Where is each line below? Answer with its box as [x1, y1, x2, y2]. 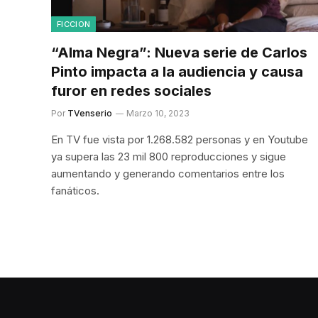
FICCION [57, 18, 91, 29]
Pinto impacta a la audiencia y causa [51, 62, 303, 80]
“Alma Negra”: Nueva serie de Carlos [51, 43, 307, 61]
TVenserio [67, 107, 112, 119]
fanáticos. [51, 183, 99, 197]
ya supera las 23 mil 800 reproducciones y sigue [51, 149, 286, 163]
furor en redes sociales [51, 82, 212, 99]
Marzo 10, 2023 [126, 107, 190, 119]
